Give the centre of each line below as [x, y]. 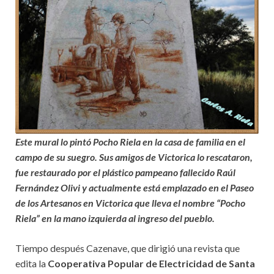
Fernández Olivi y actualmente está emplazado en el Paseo [135, 187]
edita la [31, 263]
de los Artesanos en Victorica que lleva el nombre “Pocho [130, 203]
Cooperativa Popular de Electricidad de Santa [151, 263]
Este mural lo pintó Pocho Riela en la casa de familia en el [130, 142]
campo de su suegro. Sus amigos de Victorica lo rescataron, [134, 157]
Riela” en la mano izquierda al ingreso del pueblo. [116, 218]
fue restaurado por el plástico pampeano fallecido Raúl [125, 172]
